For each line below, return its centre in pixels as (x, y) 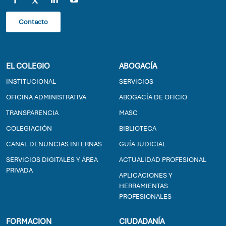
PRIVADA (19, 170)
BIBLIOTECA (138, 128)
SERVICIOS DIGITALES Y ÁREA (52, 159)
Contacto (33, 22)
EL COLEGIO (28, 66)
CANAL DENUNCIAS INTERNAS (54, 144)
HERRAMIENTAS (144, 186)
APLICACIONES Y (146, 175)
